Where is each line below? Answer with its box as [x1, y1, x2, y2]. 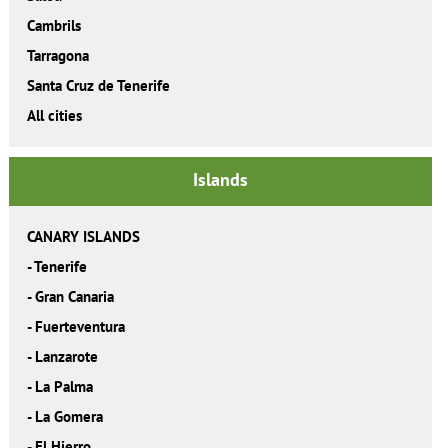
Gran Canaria [34, 287, 114, 307]
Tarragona [26, 46, 89, 66]
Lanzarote [34, 347, 98, 367]
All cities [26, 106, 82, 126]
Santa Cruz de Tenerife [26, 76, 170, 96]
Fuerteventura [34, 317, 125, 337]
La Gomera [34, 407, 103, 427]
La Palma [34, 377, 93, 397]
